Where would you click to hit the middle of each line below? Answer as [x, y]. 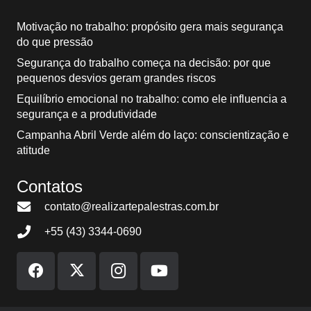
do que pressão [55, 42]
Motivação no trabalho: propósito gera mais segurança [150, 26]
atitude [33, 150]
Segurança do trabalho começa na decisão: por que [144, 62]
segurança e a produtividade [87, 114]
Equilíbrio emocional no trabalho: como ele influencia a [152, 99]
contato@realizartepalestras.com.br [131, 206]
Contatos [50, 186]
